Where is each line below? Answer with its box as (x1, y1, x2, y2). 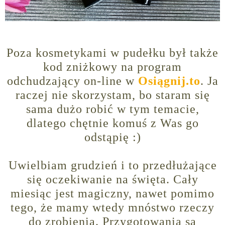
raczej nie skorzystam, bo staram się (15, 88, 210, 102)
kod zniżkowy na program (43, 60, 182, 74)
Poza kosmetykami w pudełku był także (7, 46, 218, 60)
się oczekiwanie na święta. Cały (27, 173, 198, 186)
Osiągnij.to (138, 74, 200, 88)
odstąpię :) (84, 131, 141, 144)
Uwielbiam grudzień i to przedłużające (8, 159, 217, 172)
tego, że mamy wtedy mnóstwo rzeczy (11, 201, 214, 214)
